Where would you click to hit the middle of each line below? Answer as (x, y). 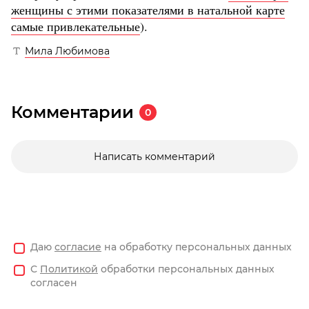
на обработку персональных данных (197, 247)
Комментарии (72, 112)
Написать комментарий (154, 157)
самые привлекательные (76, 27)
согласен (54, 283)
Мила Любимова (67, 51)
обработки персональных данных (186, 269)
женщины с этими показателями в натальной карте (148, 10)
